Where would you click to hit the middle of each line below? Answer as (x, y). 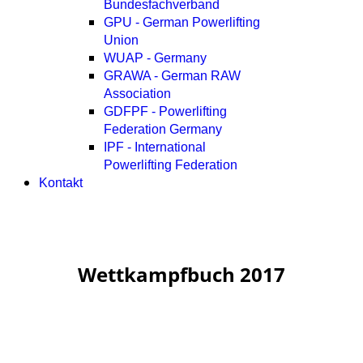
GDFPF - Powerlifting (165, 111)
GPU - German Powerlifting (182, 22)
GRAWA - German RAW (172, 76)
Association (137, 94)
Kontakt (61, 183)
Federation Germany (163, 129)
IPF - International (155, 147)
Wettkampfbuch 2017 (181, 274)
